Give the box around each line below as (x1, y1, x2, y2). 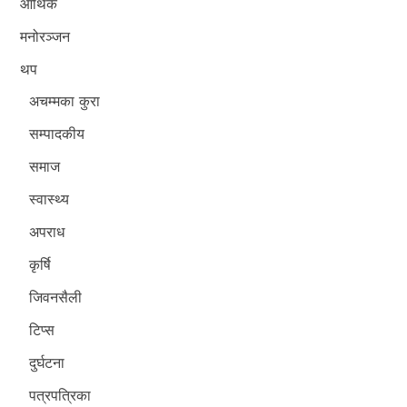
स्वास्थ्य (29, 189, 70, 208)
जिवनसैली (29, 287, 83, 306)
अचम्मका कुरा (29, 91, 101, 110)
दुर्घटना (29, 352, 65, 372)
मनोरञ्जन (20, 26, 71, 45)
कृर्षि (29, 254, 52, 273)
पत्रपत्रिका (29, 385, 92, 404)
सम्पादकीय (29, 124, 85, 143)
